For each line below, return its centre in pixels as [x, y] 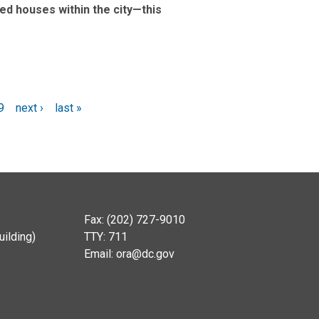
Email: [100, 254]
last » [68, 108]
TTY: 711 [105, 237]
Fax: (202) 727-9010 [134, 220]
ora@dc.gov [145, 254]
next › [29, 108]
